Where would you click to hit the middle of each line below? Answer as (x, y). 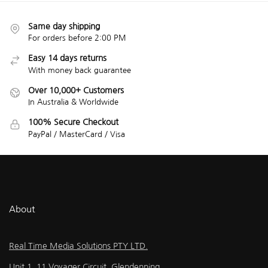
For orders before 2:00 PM (77, 38)
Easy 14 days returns (67, 58)
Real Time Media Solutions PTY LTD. (78, 246)
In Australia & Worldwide (73, 102)
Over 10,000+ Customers (76, 90)
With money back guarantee (80, 70)
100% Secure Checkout (73, 122)
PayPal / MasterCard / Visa (77, 134)
